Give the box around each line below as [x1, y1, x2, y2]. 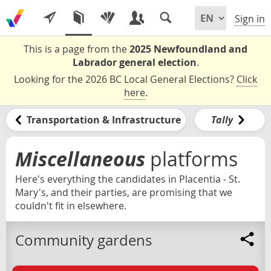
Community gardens [15, 230, 152, 250]
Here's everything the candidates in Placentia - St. [15, 172, 240, 186]
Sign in [235, 12, 265, 26]
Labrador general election [72, 56, 197, 69]
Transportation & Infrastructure [26, 113, 181, 126]
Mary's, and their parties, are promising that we [15, 185, 232, 199]
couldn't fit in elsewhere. [15, 198, 126, 212]
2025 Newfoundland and [129, 42, 247, 56]
